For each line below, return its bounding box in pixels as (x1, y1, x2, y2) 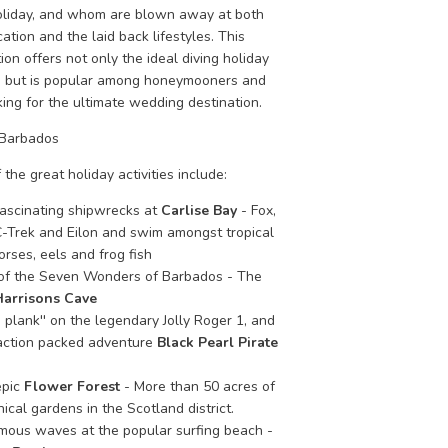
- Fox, (237, 201, 277, 220)
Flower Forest (24, 377, 121, 396)
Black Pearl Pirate (157, 333, 279, 352)
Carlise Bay (161, 201, 238, 220)
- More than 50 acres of (120, 377, 276, 396)
